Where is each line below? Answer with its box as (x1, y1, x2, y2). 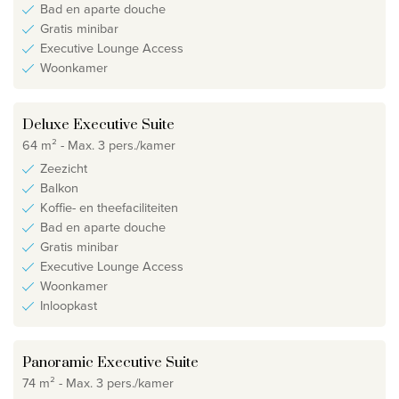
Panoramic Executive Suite (22, 354, 199, 372)
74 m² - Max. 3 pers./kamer (22, 372, 174, 393)
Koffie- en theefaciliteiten (40, 198, 178, 218)
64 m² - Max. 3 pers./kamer (22, 134, 175, 155)
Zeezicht (40, 159, 87, 179)
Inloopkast (40, 296, 97, 316)
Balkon (40, 178, 78, 199)
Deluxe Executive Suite (22, 116, 175, 134)
